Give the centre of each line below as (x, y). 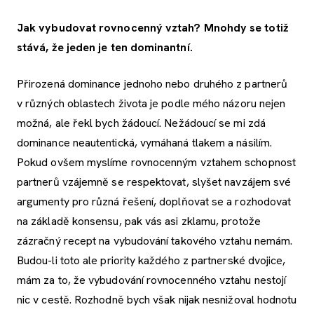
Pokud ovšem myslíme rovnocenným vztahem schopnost (156, 163)
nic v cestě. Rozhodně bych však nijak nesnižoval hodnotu (157, 300)
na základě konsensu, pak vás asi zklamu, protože (139, 221)
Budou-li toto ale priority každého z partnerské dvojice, (151, 261)
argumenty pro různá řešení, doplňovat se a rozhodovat (154, 202)
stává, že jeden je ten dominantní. (105, 48)
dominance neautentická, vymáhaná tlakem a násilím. (144, 143)
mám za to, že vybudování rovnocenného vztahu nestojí (152, 280)
